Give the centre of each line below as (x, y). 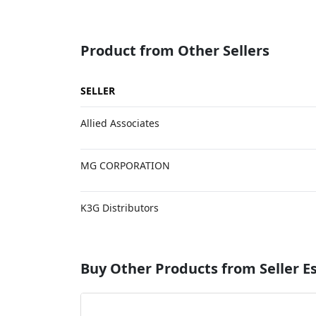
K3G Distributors (120, 208)
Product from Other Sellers (175, 50)
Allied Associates (120, 123)
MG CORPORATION (125, 165)
